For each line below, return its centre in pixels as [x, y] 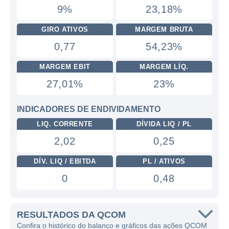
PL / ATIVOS [164, 161]
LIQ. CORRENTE [65, 124]
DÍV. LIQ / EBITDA [65, 161]
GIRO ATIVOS [65, 29]
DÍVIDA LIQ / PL [164, 124]
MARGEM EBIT [65, 67]
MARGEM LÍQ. [164, 67]
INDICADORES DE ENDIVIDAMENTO [89, 109]
